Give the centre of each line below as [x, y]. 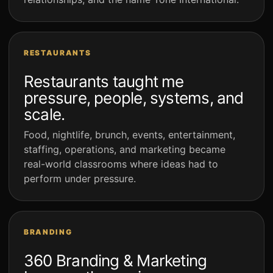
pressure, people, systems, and [134, 98]
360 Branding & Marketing [115, 261]
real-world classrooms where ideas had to [121, 164]
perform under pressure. [80, 179]
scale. [44, 115]
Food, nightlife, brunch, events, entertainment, [129, 135]
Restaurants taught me [104, 82]
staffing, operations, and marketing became [125, 150]
